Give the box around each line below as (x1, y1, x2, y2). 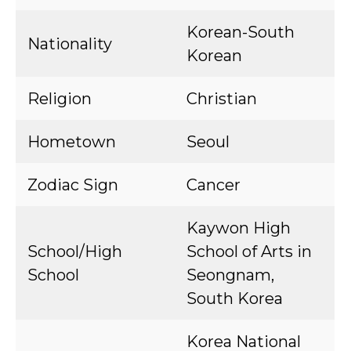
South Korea (186, 289, 283, 308)
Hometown (27, 132, 116, 151)
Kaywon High (186, 219, 291, 237)
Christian (186, 89, 257, 108)
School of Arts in (186, 242, 312, 261)
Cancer (186, 175, 241, 194)
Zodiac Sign (27, 175, 118, 194)
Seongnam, (186, 266, 274, 284)
